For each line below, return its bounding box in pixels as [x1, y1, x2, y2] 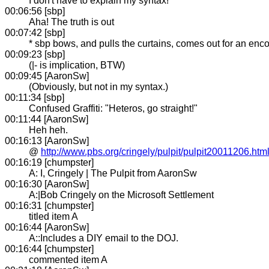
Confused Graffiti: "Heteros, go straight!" [29, 103, 198, 113]
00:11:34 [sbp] [5, 92, 64, 103]
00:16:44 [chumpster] [5, 243, 94, 254]
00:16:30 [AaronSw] [5, 178, 89, 189]
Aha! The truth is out [29, 16, 114, 27]
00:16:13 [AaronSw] [5, 135, 89, 146]
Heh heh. [29, 124, 68, 135]
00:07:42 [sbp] [5, 27, 65, 38]
